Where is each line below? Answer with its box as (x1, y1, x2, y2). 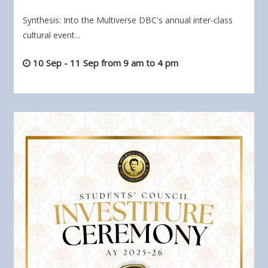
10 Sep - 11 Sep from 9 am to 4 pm (33, 56, 178, 69)
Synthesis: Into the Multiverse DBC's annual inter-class (23, 14, 233, 26)
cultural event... (23, 29, 80, 41)
